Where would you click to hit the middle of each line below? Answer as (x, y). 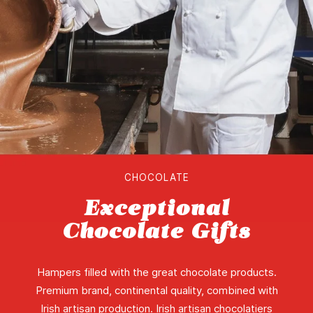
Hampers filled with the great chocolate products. (156, 272)
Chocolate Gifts (156, 231)
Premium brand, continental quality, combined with (156, 291)
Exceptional (156, 208)
